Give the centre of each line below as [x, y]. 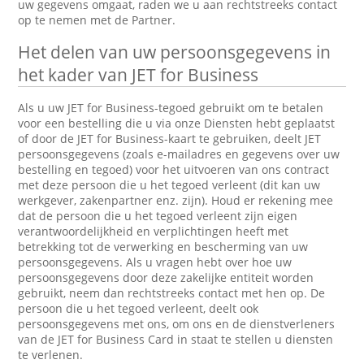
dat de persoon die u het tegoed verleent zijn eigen [158, 216]
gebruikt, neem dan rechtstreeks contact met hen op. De [172, 293]
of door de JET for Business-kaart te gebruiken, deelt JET [170, 139]
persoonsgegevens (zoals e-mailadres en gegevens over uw [179, 154]
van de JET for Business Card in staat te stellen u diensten [176, 339]
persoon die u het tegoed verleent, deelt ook [139, 308]
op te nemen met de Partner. [97, 20]
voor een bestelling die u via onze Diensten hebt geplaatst [177, 123]
